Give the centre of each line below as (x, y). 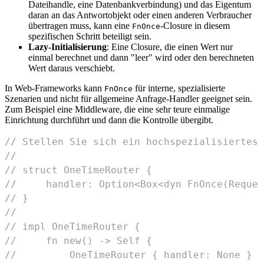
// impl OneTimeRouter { (72, 226)
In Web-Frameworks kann (55, 88)
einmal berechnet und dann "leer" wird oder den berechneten (141, 57)
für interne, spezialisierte (179, 88)
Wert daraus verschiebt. (72, 68)
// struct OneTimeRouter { (78, 170)
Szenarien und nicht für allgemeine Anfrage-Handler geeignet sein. (128, 98)
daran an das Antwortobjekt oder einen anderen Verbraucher (140, 15)
